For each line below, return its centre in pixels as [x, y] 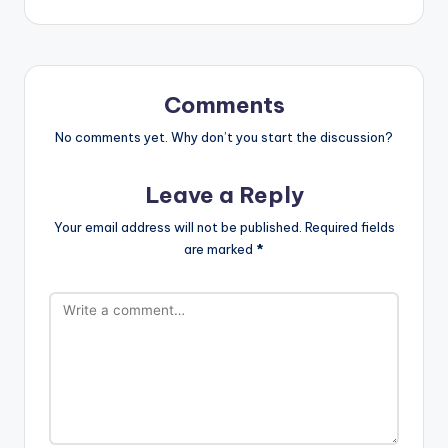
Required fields [349, 226]
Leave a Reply [224, 194]
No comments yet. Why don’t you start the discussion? [224, 136]
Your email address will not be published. [177, 226]
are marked [220, 248]
